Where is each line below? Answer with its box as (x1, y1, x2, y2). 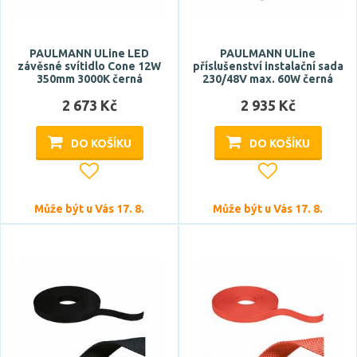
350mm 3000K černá (36, 73, 143, 85)
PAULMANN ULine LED (29, 47, 149, 60)
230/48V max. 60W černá (202, 73, 333, 85)
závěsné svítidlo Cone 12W (18, 60, 161, 73)
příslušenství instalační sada (192, 60, 343, 73)
